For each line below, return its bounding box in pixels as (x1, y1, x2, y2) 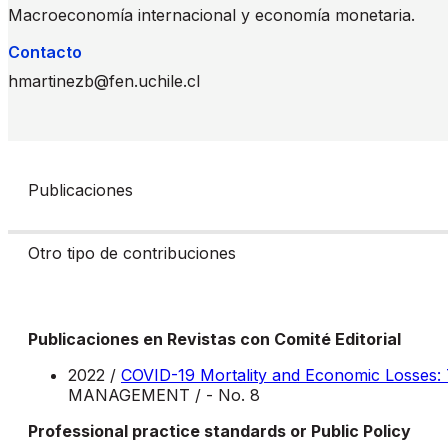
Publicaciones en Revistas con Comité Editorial (28, 328, 401, 349)
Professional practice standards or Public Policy (28, 420, 411, 441)
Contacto (8, 41, 82, 62)
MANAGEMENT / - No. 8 (68, 384, 260, 405)
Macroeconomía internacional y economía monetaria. (8, 4, 415, 25)
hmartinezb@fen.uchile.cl (8, 70, 200, 91)
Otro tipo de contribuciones (28, 242, 241, 263)
